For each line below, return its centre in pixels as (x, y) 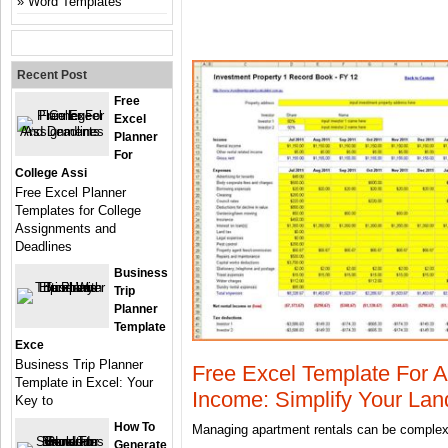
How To (134, 427)
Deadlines (43, 246)
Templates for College (78, 210)
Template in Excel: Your (84, 382)
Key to (34, 400)
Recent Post (52, 75)
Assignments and (65, 228)
